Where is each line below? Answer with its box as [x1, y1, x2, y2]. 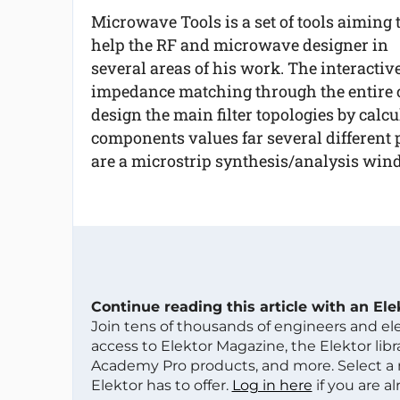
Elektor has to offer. [90, 377, 232, 394]
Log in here [231, 377, 312, 394]
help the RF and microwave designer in [90, 34, 388, 55]
